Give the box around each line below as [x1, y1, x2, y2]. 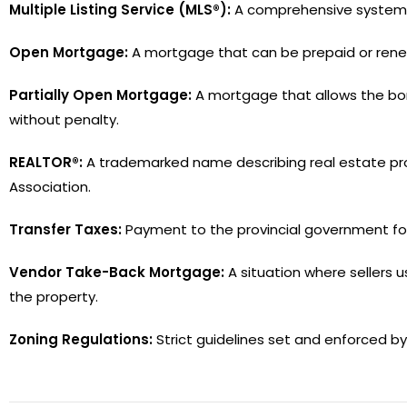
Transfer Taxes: [9, 219, 122, 239]
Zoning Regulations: [9, 329, 153, 349]
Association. [9, 176, 91, 196]
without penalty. [9, 109, 119, 129]
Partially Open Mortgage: [9, 84, 192, 104]
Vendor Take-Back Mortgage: [9, 262, 224, 282]
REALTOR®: [9, 152, 83, 172]
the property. [9, 286, 98, 306]
